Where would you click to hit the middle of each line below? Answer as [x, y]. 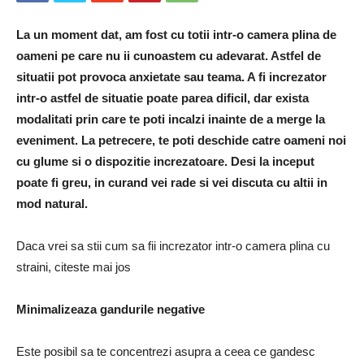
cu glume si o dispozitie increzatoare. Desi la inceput [165, 162]
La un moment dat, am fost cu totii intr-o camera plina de [176, 35]
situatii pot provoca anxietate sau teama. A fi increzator [171, 77]
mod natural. [52, 204]
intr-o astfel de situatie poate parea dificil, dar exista [162, 98]
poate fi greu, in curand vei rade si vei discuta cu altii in [172, 183]
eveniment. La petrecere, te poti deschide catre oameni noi [181, 141]
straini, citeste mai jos [74, 267]
